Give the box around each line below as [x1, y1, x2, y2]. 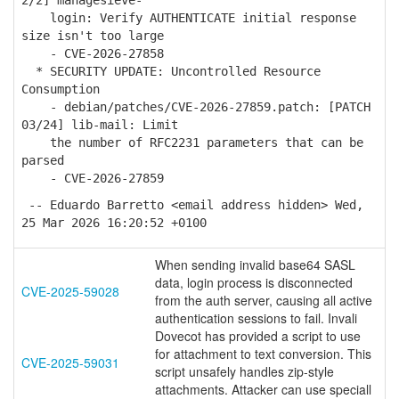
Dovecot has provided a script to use [155, 327, 361, 345]
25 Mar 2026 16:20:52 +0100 [21, 216, 207, 230]
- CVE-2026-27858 [21, 46, 164, 61]
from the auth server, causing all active [155, 291, 372, 309]
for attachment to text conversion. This [155, 345, 371, 362]
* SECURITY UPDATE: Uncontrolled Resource [21, 64, 321, 78]
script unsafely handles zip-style [155, 362, 334, 380]
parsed [21, 153, 64, 167]
